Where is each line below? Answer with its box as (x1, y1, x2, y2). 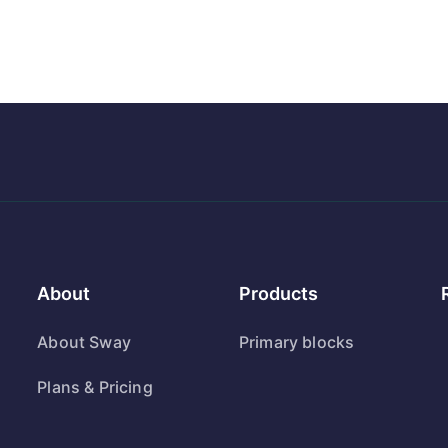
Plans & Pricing (37, 377, 153, 397)
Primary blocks (238, 332, 355, 352)
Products (238, 283, 318, 304)
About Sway (37, 332, 131, 352)
